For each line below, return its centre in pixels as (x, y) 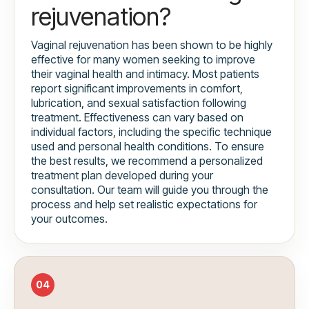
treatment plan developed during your (122, 176)
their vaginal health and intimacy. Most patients (145, 74)
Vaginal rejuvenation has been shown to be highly (152, 45)
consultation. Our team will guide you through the (150, 190)
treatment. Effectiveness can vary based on (137, 118)
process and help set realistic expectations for (144, 205)
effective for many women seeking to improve (143, 60)
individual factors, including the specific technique (151, 132)
